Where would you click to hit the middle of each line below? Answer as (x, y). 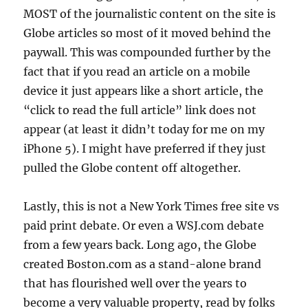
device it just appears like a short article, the (144, 90)
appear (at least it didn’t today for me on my (144, 129)
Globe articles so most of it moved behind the (147, 33)
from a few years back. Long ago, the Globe (140, 244)
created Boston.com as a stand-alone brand (143, 264)
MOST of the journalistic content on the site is (150, 13)
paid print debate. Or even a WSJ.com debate (144, 225)
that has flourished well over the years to (135, 283)
